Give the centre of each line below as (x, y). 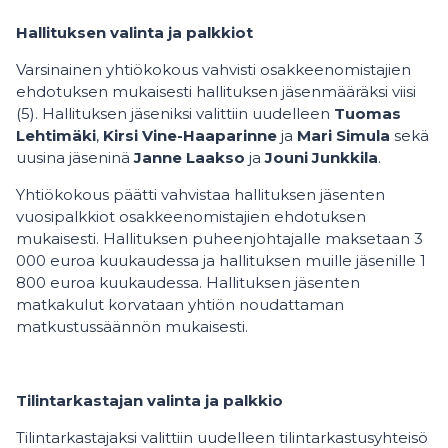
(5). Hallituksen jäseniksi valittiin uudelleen (175, 114)
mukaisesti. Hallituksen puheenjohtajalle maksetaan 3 (219, 239)
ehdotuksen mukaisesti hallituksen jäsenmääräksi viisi (216, 92)
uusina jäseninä (75, 158)
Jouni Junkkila (321, 158)
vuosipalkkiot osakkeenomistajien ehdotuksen (191, 217)
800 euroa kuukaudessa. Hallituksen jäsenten (188, 283)
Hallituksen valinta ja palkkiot (134, 33)
